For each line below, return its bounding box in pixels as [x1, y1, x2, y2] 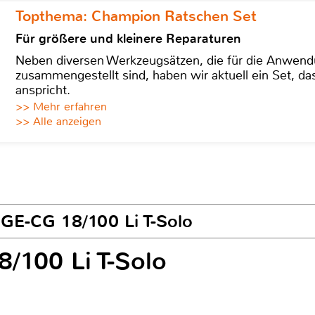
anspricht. [15, 82, 70, 98]
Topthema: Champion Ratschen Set [15, 6, 257, 26]
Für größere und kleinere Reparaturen [15, 30, 241, 47]
